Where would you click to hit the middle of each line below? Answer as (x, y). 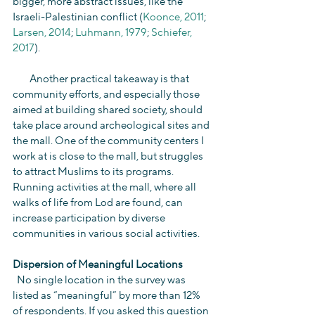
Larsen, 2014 (42, 32)
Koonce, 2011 (173, 17)
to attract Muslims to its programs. (94, 172)
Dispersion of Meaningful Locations (98, 264)
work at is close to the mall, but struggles (109, 156)
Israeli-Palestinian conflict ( (78, 17)
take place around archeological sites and (112, 125)
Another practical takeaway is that (21, 79)
